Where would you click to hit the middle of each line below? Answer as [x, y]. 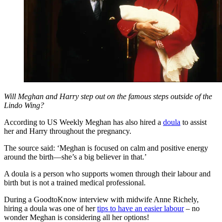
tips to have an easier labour [140, 209]
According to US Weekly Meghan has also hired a [83, 122]
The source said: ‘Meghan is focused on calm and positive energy [106, 148]
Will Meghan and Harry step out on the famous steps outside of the [108, 97]
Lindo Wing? [25, 106]
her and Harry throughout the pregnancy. [68, 131]
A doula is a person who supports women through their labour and [107, 174]
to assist [194, 122]
